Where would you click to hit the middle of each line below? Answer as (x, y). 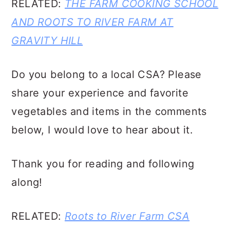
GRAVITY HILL (47, 41)
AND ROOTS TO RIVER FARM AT (92, 22)
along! (27, 182)
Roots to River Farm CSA (127, 216)
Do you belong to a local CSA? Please (107, 74)
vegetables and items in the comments (109, 111)
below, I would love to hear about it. (102, 130)
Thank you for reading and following (103, 164)
